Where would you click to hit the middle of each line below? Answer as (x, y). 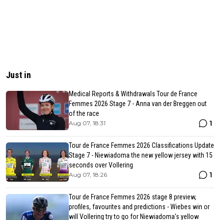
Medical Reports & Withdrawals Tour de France (133, 94)
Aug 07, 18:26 (88, 175)
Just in (18, 75)
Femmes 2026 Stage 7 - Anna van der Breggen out (138, 104)
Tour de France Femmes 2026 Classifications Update (141, 146)
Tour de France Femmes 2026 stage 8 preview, (133, 197)
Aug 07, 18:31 (87, 123)
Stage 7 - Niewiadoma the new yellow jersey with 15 (141, 155)
